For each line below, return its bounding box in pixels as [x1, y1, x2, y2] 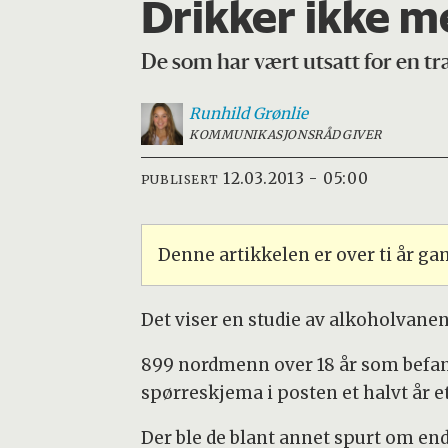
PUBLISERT [140, 172, 219, 188]
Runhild [188, 103, 249, 123]
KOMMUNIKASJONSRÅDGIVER [188, 126, 383, 142]
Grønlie [252, 103, 308, 123]
